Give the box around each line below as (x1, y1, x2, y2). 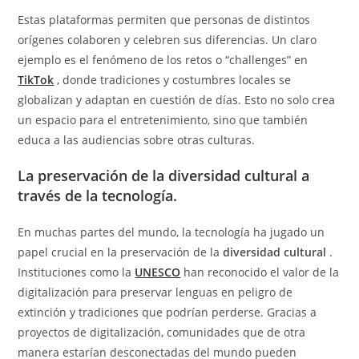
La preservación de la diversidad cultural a (18, 166, 310, 186)
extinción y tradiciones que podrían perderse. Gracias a (18, 305, 317, 321)
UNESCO (135, 264, 181, 280)
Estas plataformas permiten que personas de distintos (18, 12, 311, 28)
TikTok (18, 72, 54, 88)
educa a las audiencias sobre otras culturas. (18, 132, 256, 148)
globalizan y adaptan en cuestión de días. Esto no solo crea (18, 92, 336, 108)
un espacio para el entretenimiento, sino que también (18, 112, 309, 128)
